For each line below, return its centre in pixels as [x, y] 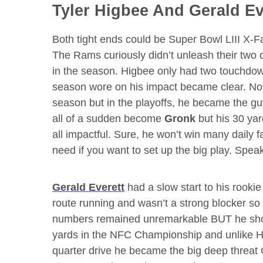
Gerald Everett [89, 187]
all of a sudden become [109, 118]
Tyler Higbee [101, 10]
